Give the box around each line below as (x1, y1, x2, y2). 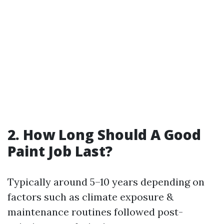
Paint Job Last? (7, 141, 112, 160)
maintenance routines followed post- (7, 205, 183, 218)
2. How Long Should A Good (7, 125, 201, 144)
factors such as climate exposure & (7, 190, 173, 203)
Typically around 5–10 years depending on (7, 175, 204, 188)
